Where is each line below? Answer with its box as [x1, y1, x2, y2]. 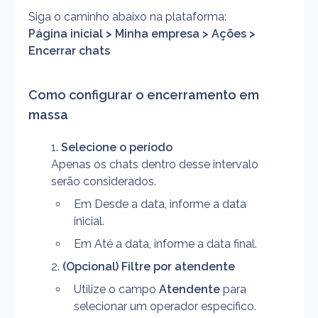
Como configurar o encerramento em [28, 87, 259, 102]
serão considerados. [51, 175, 156, 188]
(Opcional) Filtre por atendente [62, 260, 235, 273]
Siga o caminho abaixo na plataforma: [28, 10, 226, 23]
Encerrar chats [28, 44, 110, 57]
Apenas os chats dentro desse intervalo [51, 158, 258, 171]
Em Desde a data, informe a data [74, 197, 246, 211]
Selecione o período [61, 141, 172, 154]
